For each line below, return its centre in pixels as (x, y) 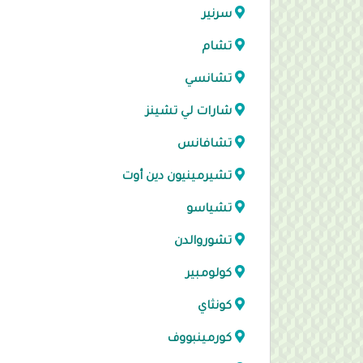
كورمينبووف (199, 340)
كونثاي (215, 307)
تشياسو (209, 210)
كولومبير (209, 275)
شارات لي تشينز (189, 113)
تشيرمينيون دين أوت (177, 177)
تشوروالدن (203, 242)
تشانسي (208, 80)
